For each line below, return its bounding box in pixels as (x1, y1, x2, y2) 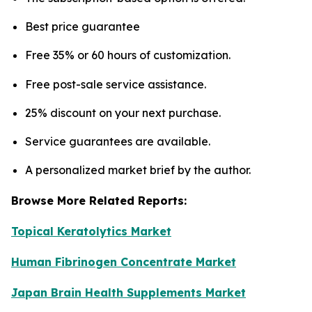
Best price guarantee (25, 19, 140, 33)
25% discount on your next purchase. (25, 105, 221, 120)
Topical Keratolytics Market (11, 224, 171, 239)
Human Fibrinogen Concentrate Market (11, 255, 236, 270)
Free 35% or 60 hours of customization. (25, 48, 231, 63)
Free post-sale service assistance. (25, 77, 206, 91)
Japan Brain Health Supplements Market (11, 286, 246, 300)
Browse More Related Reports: (11, 194, 187, 208)
